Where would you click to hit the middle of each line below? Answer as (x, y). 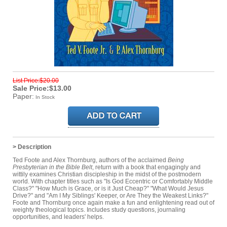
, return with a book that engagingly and (146, 167)
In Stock (45, 97)
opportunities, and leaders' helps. (58, 217)
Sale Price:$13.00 (42, 88)
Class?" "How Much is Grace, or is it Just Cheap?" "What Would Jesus (108, 188)
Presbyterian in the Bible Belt (52, 167)
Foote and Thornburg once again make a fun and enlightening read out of (113, 202)
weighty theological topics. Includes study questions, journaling (99, 210)
